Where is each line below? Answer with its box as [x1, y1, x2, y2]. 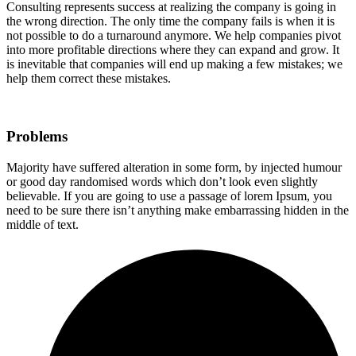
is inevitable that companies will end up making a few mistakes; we [6, 57, 342, 72]
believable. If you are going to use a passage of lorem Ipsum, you [6, 188, 332, 203]
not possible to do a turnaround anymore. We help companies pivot [6, 29, 341, 43]
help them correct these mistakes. [6, 72, 171, 86]
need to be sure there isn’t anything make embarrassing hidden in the [6, 203, 349, 217]
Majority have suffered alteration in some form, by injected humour [6, 160, 342, 174]
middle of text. [6, 217, 79, 231]
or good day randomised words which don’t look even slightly [6, 174, 318, 188]
